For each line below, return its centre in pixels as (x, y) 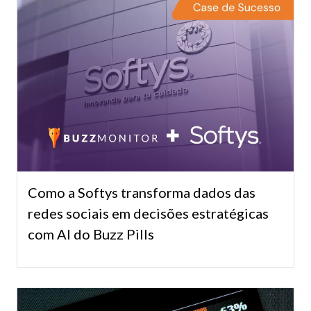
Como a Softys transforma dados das (142, 192)
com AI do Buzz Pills (91, 234)
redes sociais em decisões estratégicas (148, 213)
